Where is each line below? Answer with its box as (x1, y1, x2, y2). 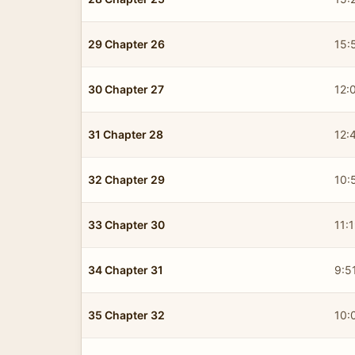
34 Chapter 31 (88, 262, 163, 277)
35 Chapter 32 (88, 307, 165, 322)
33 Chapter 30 (88, 217, 165, 231)
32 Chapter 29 (88, 172, 165, 186)
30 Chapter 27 (88, 82, 164, 96)
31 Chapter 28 (88, 127, 163, 141)
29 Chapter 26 (88, 36, 165, 51)
